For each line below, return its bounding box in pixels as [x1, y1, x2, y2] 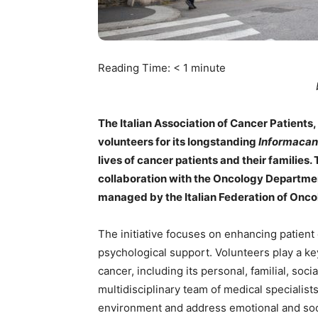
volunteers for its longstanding [98, 135, 258, 148]
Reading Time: [98, 61, 173, 75]
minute [191, 61, 226, 75]
